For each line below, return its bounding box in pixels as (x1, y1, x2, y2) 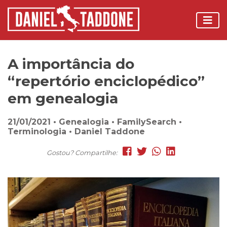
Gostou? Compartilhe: (47, 149, 118, 157)
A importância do (8, 55, 134, 72)
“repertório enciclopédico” (8, 72, 205, 90)
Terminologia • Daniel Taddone (8, 127, 145, 136)
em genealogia (8, 90, 118, 107)
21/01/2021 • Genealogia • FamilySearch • (8, 117, 182, 127)
